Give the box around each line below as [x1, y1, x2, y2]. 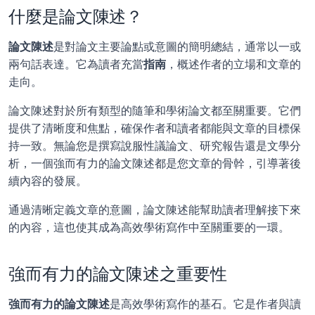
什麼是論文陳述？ [8, 6, 143, 27]
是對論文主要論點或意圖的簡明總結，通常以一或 [53, 39, 301, 53]
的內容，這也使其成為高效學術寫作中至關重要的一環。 [8, 220, 290, 234]
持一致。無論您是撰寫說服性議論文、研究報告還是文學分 [8, 139, 301, 153]
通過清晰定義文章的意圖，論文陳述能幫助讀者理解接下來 [8, 202, 301, 217]
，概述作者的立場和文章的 [166, 57, 301, 71]
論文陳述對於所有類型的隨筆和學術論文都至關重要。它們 [8, 103, 301, 117]
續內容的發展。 [8, 174, 87, 188]
